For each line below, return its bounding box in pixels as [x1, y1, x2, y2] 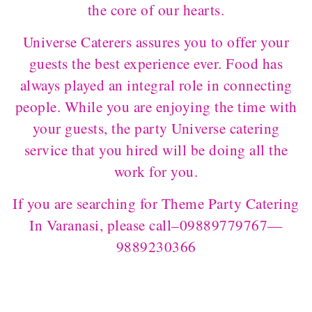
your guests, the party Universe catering [32, 118, 280, 138]
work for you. [114, 161, 198, 181]
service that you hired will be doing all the [24, 139, 288, 159]
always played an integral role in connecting [19, 75, 292, 95]
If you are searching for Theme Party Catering [13, 193, 299, 213]
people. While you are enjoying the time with [15, 96, 297, 116]
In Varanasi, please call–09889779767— [29, 214, 283, 235]
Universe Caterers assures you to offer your [22, 31, 290, 52]
